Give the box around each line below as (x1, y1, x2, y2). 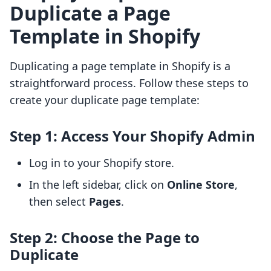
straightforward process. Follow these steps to (10, 76, 249, 91)
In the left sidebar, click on (29, 177, 167, 192)
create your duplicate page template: (10, 93, 200, 108)
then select (29, 194, 89, 209)
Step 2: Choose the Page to (10, 227, 200, 248)
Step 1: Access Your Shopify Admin (10, 126, 255, 146)
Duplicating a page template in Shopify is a (10, 59, 230, 74)
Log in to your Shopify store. (29, 155, 174, 171)
